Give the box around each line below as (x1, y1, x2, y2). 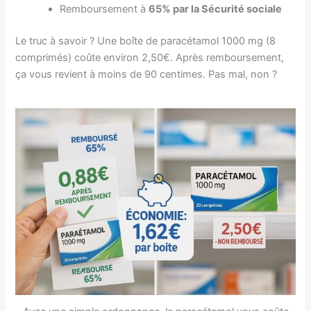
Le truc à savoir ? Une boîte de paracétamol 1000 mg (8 (15, 34, 276, 47)
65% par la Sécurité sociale (149, 3, 283, 16)
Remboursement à (60, 3, 149, 16)
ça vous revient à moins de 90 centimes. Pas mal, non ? (15, 67, 278, 81)
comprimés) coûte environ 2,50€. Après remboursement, (15, 51, 285, 64)
